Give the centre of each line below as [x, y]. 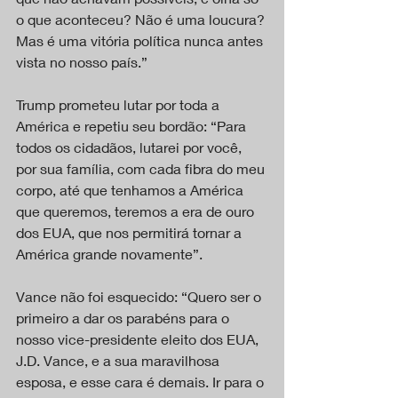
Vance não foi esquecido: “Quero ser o [140, 297]
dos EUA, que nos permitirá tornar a [131, 233]
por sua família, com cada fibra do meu [142, 169]
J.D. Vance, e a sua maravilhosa [119, 361]
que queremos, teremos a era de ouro [137, 211]
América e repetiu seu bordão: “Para [133, 126]
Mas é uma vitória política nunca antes [141, 41]
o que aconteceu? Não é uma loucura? [142, 20]
